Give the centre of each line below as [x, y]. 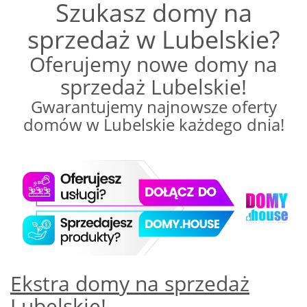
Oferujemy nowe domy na [153, 64]
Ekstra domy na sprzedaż [130, 283]
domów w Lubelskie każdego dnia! [153, 124]
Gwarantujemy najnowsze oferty [153, 106]
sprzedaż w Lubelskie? [153, 39]
